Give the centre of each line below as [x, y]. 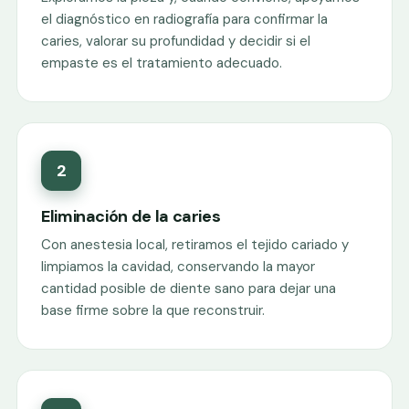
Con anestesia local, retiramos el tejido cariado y [195, 245]
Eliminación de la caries [131, 216]
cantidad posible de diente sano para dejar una [189, 288]
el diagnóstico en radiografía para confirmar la [184, 19]
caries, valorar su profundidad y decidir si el [176, 41]
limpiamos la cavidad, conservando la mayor [178, 267]
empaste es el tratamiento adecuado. [162, 63]
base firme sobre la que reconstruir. [153, 310]
